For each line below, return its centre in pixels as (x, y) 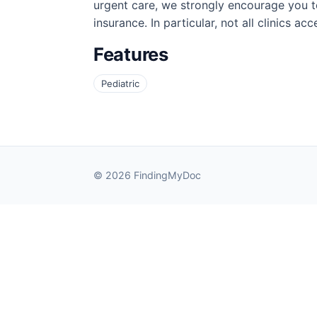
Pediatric (120, 84)
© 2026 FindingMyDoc (147, 175)
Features (131, 54)
